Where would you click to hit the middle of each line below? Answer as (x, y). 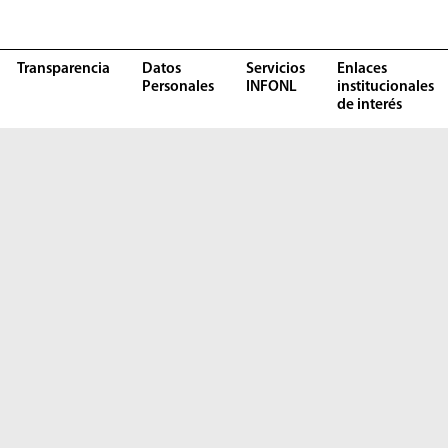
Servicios (275, 68)
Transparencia (63, 68)
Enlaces (362, 68)
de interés (369, 104)
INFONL (271, 86)
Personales (178, 86)
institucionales (385, 86)
